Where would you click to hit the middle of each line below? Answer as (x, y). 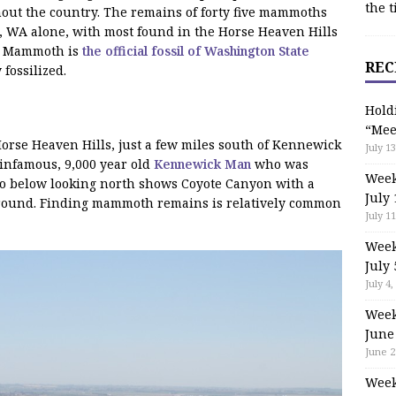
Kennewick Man (202, 164)
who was (280, 164)
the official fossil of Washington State (196, 50)
